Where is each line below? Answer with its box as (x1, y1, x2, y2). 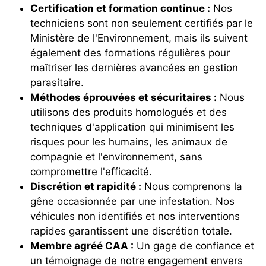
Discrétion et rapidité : (30, 180, 141, 192)
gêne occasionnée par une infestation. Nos (30, 195, 235, 207)
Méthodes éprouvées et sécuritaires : (30, 91, 217, 103)
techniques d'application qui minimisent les (30, 121, 235, 133)
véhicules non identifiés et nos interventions (30, 210, 240, 222)
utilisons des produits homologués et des (30, 106, 227, 118)
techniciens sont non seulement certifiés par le (30, 17, 253, 29)
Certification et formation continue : (30, 2, 210, 14)
